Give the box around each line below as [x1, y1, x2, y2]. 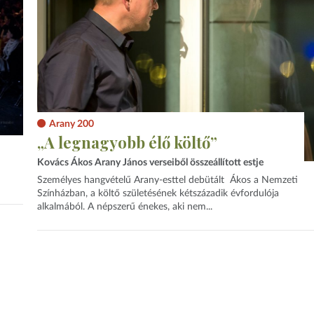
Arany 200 [48, 119, 94, 130]
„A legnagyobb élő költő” [36, 131, 217, 153]
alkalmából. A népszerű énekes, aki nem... [36, 202, 212, 212]
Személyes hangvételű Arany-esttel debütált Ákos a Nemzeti [36, 175, 298, 186]
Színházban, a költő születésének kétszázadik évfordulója [36, 189, 279, 199]
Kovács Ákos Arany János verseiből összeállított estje [36, 158, 264, 168]
